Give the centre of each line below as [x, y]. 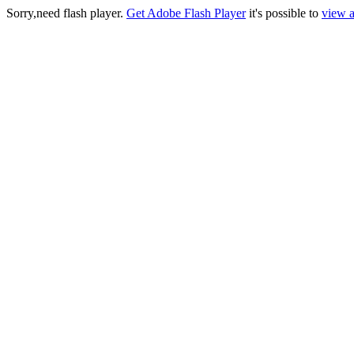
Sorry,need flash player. [66, 13]
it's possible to [284, 13]
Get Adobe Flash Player [186, 13]
